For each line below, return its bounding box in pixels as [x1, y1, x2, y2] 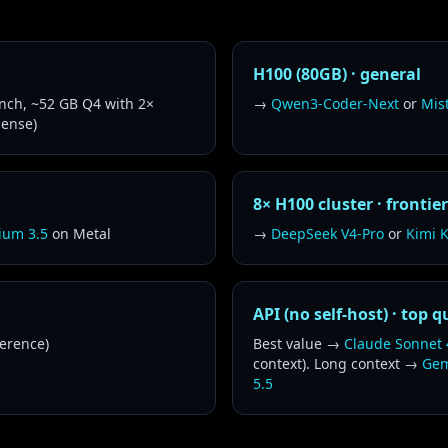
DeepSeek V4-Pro [271, 224, 384, 243]
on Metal [48, 224, 111, 243]
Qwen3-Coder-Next [271, 94, 399, 113]
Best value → [253, 334, 344, 353]
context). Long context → [253, 354, 422, 373]
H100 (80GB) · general [253, 63, 421, 85]
